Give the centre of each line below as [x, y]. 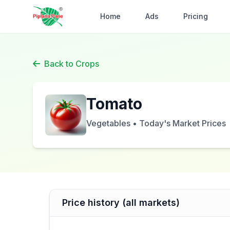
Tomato [114, 104]
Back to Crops [72, 64]
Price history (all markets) [121, 203]
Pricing [196, 16]
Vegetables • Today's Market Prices [156, 123]
